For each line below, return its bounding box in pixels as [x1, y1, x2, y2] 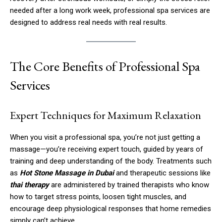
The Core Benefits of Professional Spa [10, 57, 200, 75]
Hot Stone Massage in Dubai [20, 168, 114, 177]
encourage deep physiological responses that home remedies [10, 204, 211, 213]
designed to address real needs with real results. [10, 17, 167, 27]
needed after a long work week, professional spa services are [10, 5, 210, 15]
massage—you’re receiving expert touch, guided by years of [10, 144, 203, 154]
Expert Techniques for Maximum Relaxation [10, 108, 201, 122]
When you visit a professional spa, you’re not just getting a [10, 132, 200, 142]
